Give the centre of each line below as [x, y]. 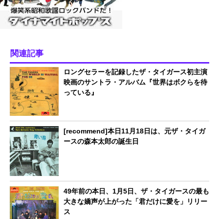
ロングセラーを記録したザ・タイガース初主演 [135, 72]
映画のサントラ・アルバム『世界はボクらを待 [135, 82]
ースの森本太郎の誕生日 [101, 141]
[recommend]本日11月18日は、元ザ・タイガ [134, 131]
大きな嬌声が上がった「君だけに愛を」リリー [135, 201]
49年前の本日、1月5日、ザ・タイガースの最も [136, 191]
